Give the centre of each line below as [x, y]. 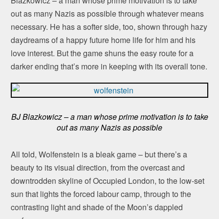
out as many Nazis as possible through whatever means [108, 14]
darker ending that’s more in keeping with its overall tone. [109, 66]
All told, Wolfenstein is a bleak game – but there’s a [99, 154]
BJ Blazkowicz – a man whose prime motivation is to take [109, 116]
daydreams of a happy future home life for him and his [103, 40]
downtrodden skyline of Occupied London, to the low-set [108, 180]
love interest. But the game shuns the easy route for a [102, 53]
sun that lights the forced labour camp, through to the [101, 194]
